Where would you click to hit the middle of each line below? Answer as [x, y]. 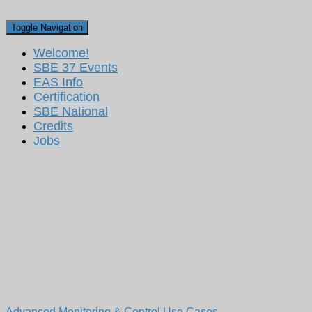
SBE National [71, 126]
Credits [53, 141]
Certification [67, 111]
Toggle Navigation [47, 42]
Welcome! [61, 68]
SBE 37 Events [76, 82]
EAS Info [58, 97]
